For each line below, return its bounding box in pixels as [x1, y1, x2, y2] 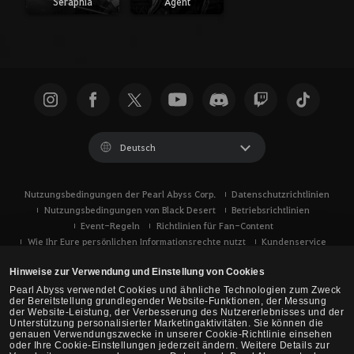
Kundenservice [262, 235, 327, 247]
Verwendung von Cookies [48, 250, 156, 263]
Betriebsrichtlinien [232, 203, 311, 216]
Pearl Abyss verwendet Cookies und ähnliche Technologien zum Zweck [9, 284, 341, 296]
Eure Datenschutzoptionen [171, 250, 288, 263]
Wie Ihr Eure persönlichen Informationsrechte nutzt [27, 235, 246, 247]
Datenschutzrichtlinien [232, 187, 330, 200]
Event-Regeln [81, 219, 141, 232]
